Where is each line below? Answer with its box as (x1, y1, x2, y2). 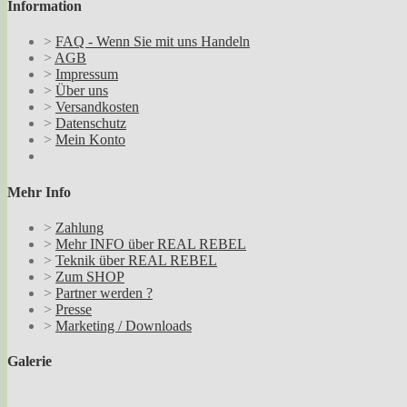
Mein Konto (55, 132, 125, 148)
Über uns (55, 83, 108, 99)
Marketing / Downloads (55, 317, 192, 333)
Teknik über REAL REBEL (55, 252, 217, 268)
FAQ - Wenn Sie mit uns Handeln (55, 34, 250, 50)
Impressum (55, 66, 118, 83)
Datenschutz (55, 115, 126, 132)
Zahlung (55, 219, 104, 235)
